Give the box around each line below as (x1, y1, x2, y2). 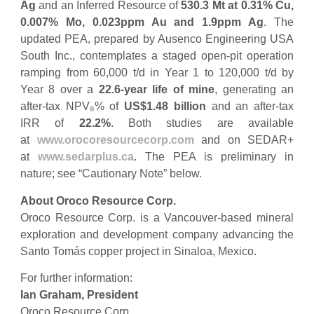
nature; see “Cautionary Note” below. (20, 168, 202, 180)
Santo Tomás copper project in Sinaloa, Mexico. (20, 245, 257, 257)
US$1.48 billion (124, 100, 206, 113)
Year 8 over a (20, 83, 99, 96)
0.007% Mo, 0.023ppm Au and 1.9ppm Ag (20, 16, 264, 29)
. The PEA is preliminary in (134, 151, 294, 163)
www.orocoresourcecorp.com (36, 134, 194, 146)
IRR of (20, 117, 79, 130)
